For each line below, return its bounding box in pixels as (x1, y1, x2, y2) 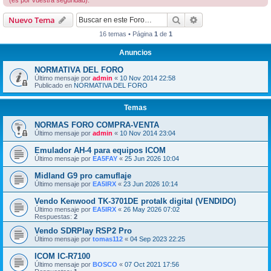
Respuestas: (34, 213, 74, 221)
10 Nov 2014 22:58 (120, 74, 175, 82)
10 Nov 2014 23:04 (120, 129, 175, 137)
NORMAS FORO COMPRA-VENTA (34, 120, 159, 130)
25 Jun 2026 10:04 (125, 155, 179, 163)
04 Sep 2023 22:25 (130, 235, 185, 243)
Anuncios (119, 48, 152, 57)
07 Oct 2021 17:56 (125, 261, 179, 269)
